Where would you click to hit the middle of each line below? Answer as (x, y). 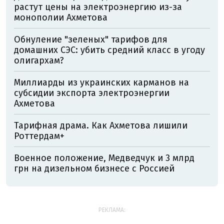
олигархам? (39, 60)
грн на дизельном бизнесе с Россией (94, 168)
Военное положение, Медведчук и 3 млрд (104, 158)
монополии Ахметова (61, 17)
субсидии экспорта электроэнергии (92, 93)
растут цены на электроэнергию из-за (98, 7)
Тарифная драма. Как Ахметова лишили (101, 125)
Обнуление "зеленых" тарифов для (91, 39)
